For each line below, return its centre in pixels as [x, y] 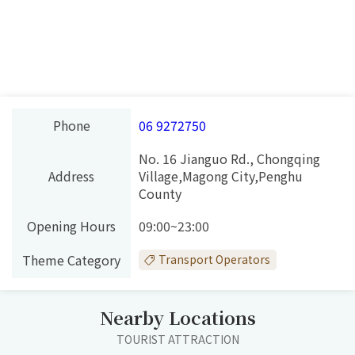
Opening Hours [72, 225]
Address [72, 176]
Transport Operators [215, 260]
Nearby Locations [177, 317]
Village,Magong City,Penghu [221, 176]
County [160, 193]
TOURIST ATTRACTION [177, 339]
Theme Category [72, 260]
